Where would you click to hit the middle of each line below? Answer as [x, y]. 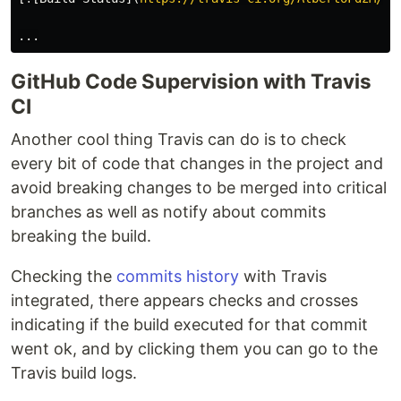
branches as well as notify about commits [168, 212]
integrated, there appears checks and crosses [184, 300]
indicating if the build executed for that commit [189, 324]
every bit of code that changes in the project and [197, 163]
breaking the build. [81, 236]
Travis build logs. [74, 373]
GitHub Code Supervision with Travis [191, 81]
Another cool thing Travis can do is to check [179, 139]
